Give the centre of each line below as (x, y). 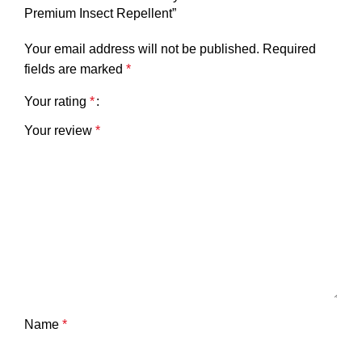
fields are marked (75, 69)
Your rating (57, 101)
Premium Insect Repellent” (100, 13)
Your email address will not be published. (142, 49)
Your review (60, 130)
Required (289, 49)
